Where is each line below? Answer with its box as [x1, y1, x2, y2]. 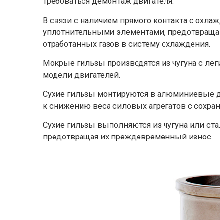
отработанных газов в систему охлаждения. [43, 39, 210, 49]
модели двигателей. [43, 70, 120, 80]
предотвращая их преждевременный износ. [43, 132, 213, 141]
